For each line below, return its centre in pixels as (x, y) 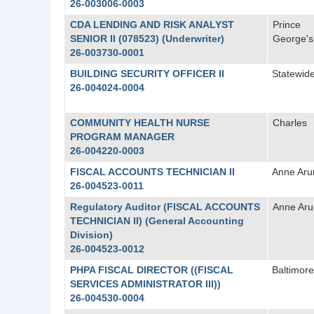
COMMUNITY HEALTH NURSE (139, 123)
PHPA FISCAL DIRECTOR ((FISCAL (151, 270)
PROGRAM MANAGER (122, 137)
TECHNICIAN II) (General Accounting (157, 221)
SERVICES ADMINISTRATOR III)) (145, 284)
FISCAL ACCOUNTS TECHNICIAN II (152, 172)
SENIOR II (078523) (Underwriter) (147, 39)
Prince (286, 25)
